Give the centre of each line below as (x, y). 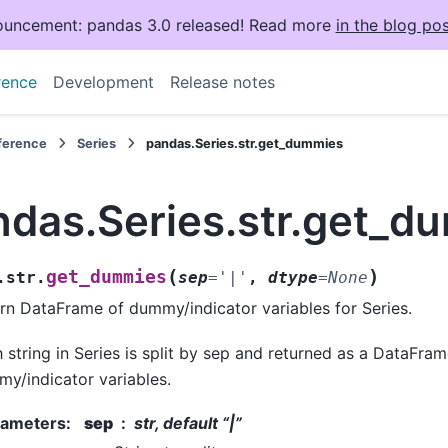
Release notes (222, 82)
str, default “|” (188, 423)
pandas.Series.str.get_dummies (245, 143)
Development (103, 82)
